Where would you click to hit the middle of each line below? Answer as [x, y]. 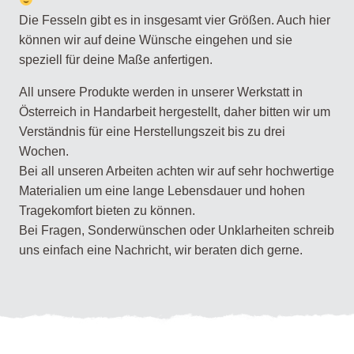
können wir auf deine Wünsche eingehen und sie [156, 40]
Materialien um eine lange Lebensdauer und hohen [162, 190]
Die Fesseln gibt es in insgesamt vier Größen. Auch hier [175, 20]
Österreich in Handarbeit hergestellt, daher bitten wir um [175, 111]
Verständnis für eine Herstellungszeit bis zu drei [152, 131]
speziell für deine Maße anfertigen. [116, 59]
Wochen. [44, 151]
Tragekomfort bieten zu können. [107, 210]
